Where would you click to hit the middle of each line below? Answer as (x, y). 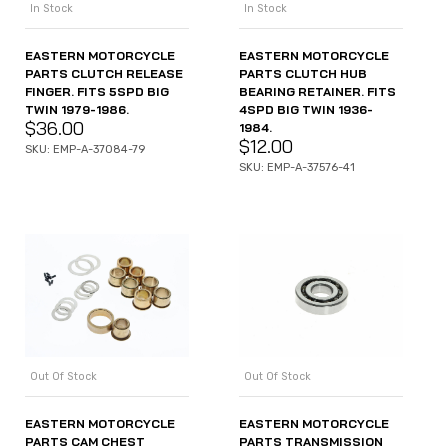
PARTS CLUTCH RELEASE (104, 73)
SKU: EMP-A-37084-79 (85, 149)
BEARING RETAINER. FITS (317, 92)
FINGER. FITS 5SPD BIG (97, 91)
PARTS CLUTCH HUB (303, 74)
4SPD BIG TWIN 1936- (306, 110)
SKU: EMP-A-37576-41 (297, 168)
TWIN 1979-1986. (77, 109)
